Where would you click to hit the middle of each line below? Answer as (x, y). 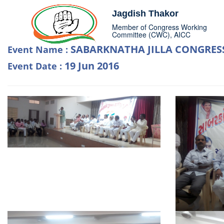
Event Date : (36, 66)
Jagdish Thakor (145, 13)
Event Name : (39, 49)
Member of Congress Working (159, 27)
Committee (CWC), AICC (151, 34)
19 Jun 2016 (92, 66)
